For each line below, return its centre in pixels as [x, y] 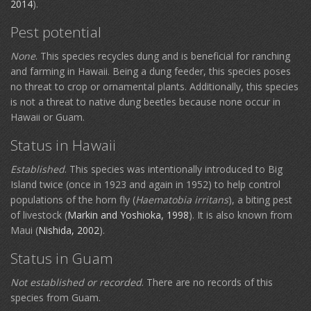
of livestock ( [39, 215]
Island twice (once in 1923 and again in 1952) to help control [145, 184]
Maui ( [24, 230]
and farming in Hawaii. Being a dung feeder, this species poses [151, 71]
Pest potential [56, 32]
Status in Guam [62, 258]
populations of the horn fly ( [73, 200]
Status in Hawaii [64, 145]
